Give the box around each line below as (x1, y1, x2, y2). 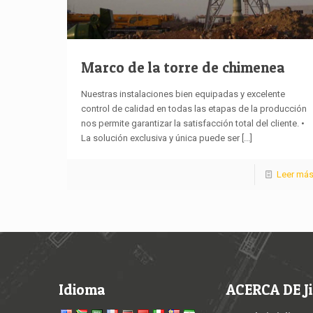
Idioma (59, 280, 105, 298)
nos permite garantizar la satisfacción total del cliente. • (80, 117, 305, 129)
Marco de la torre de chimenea (80, 58, 285, 76)
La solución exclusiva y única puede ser (80, 132, 240, 143)
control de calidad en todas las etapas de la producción (80, 103, 307, 114)
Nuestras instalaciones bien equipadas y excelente (80, 88, 285, 99)
